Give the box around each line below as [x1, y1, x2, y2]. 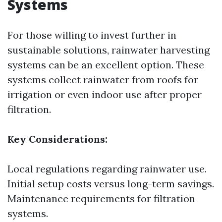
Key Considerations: [7, 133, 108, 145]
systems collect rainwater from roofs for [7, 73, 198, 86]
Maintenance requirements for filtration [7, 192, 195, 205]
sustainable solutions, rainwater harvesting [7, 44, 210, 56]
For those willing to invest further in [7, 29, 176, 41]
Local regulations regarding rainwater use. [7, 163, 207, 175]
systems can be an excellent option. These [7, 58, 204, 71]
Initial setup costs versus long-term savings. [7, 177, 214, 190]
